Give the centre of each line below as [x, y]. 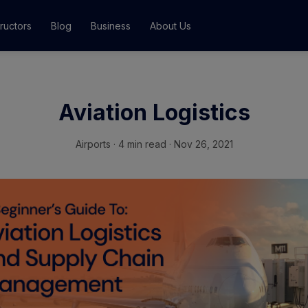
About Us [170, 25]
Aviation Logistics [154, 112]
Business [111, 25]
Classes [121, 65]
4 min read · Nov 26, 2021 [174, 144]
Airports [93, 144]
